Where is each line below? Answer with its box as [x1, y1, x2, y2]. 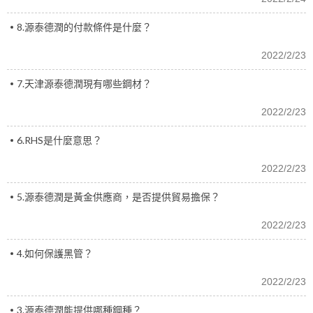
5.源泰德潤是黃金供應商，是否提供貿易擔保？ [17, 191, 220, 203]
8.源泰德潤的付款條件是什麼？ [17, 21, 152, 33]
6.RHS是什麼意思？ [17, 134, 102, 146]
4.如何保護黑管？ [17, 247, 93, 259]
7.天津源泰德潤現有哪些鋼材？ [17, 78, 152, 89]
